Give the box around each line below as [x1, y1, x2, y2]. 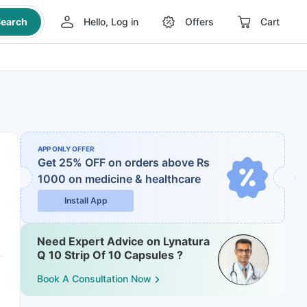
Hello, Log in [83, 16, 138, 27]
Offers [184, 16, 214, 27]
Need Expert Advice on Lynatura [37, 234, 210, 248]
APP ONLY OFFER [38, 145, 95, 153]
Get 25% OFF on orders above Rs [38, 156, 210, 169]
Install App [64, 195, 108, 206]
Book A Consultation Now [37, 273, 151, 285]
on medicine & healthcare [69, 172, 201, 186]
